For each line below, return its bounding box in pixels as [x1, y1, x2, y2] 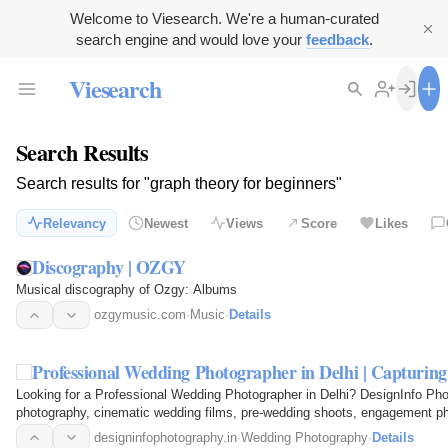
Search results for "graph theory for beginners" [16, 175, 342, 193]
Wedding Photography [241, 429, 368, 445]
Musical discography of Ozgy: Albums [16, 282, 237, 298]
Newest [144, 215, 188, 231]
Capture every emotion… [16, 422, 160, 438]
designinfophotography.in [94, 429, 237, 445]
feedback [305, 31, 369, 48]
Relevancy [43, 215, 106, 231]
